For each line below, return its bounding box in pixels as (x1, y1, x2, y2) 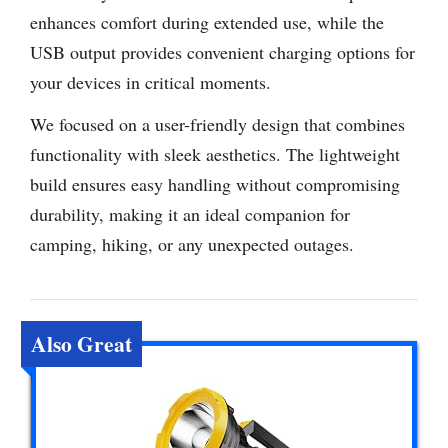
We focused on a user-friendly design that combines (30, 112, 405, 137)
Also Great (31, 328, 132, 360)
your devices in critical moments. (30, 69, 271, 94)
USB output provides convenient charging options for (30, 39, 415, 64)
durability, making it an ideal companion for (30, 202, 350, 227)
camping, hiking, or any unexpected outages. (30, 232, 354, 257)
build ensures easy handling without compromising (30, 172, 400, 197)
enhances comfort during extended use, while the (30, 9, 384, 34)
